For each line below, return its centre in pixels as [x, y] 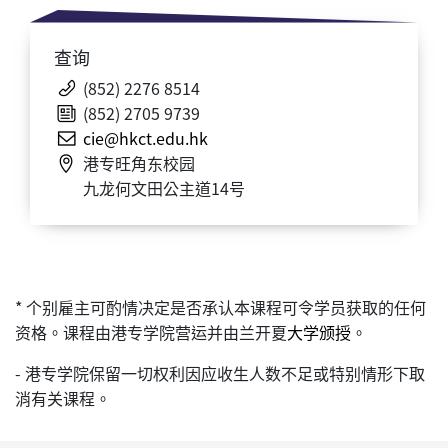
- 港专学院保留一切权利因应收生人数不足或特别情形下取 [220, 372]
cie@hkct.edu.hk [145, 137]
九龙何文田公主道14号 [164, 187]
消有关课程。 [63, 397]
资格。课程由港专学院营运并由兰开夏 [151, 331]
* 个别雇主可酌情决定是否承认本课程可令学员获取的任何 [220, 306]
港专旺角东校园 [139, 162]
